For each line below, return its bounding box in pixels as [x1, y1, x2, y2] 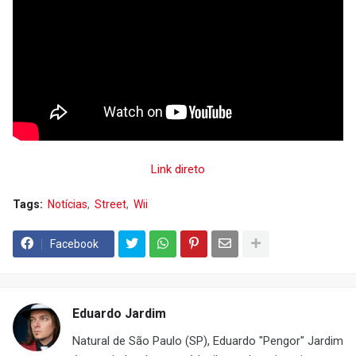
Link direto [151, 161, 205, 176]
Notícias [48, 197, 87, 211]
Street [95, 197, 126, 211]
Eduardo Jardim [72, 305, 166, 321]
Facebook [50, 237, 99, 250]
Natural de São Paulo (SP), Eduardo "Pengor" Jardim [72, 333, 343, 348]
